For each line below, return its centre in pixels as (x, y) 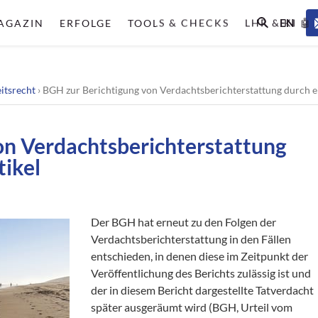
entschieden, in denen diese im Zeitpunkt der (200, 256)
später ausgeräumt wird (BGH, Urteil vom (192, 307)
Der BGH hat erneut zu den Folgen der (184, 222)
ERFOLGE (86, 23)
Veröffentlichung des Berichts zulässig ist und (201, 273)
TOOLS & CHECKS (178, 23)
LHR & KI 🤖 (278, 23)
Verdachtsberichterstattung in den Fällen (191, 239)
